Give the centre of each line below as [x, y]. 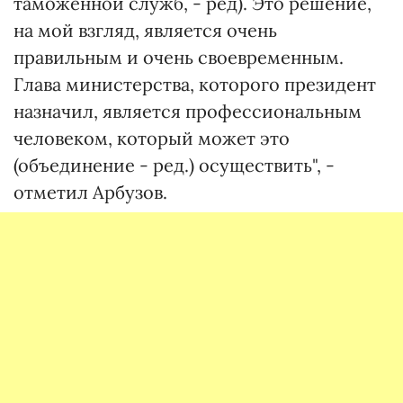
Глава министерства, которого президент [195, 84]
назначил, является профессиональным [188, 111]
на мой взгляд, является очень [145, 30]
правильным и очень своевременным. [179, 57]
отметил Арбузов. [90, 192]
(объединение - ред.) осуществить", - [174, 165]
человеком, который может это [152, 138]
